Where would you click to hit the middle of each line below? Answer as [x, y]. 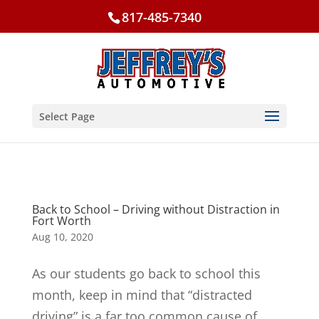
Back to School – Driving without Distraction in [156, 209]
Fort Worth [61, 221]
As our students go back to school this [146, 273]
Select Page [67, 116]
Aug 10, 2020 [62, 237]
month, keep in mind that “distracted [142, 295]
